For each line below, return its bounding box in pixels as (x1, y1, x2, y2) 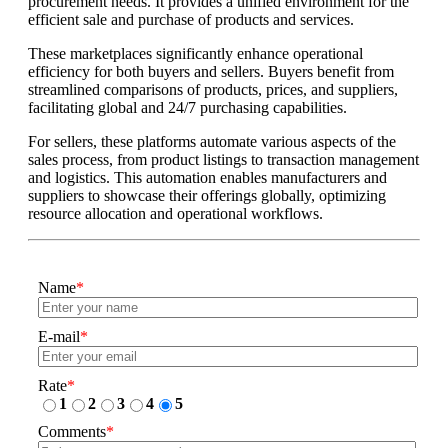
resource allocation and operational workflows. (28, 205, 323, 223)
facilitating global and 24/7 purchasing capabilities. (28, 99, 347, 117)
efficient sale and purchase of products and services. (28, 11, 354, 29)
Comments (38, 423, 106, 441)
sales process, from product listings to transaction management (28, 151, 419, 169)
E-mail (38, 328, 80, 346)
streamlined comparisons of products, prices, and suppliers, (28, 81, 398, 99)
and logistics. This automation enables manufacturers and (28, 169, 387, 187)
